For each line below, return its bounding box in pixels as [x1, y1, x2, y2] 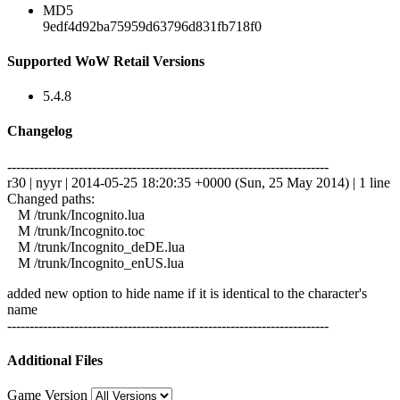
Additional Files [7, 352, 103, 368]
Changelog [7, 123, 72, 139]
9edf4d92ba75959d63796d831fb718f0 [43, 18, 262, 34]
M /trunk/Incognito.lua [7, 206, 145, 222]
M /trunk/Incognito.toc [7, 222, 145, 238]
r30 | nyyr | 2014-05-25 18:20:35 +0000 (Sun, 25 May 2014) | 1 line [7, 174, 390, 190]
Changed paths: [7, 190, 95, 206]
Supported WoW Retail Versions [7, 53, 204, 69]
